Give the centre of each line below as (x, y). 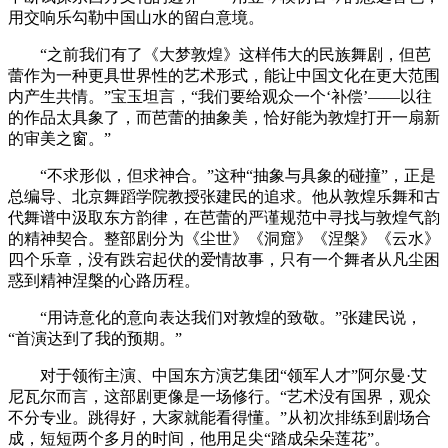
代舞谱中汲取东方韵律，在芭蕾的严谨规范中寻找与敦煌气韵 (224, 218)
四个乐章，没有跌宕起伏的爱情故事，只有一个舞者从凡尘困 (224, 260)
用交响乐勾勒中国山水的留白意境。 (136, 18)
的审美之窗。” (59, 139)
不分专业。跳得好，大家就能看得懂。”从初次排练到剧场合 (219, 418)
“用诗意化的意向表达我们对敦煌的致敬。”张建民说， (231, 318)
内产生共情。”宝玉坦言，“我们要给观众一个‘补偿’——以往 (220, 97)
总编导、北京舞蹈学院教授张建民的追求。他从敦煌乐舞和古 (224, 197)
